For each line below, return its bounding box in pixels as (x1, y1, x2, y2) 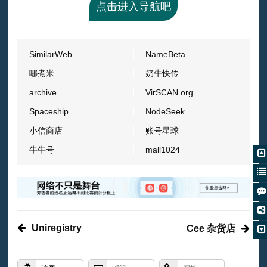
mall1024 (145, 144, 180, 154)
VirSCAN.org (145, 87, 193, 97)
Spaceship (29, 106, 69, 116)
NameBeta (145, 49, 185, 59)
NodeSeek (145, 106, 185, 116)
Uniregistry (32, 223, 82, 234)
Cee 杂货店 (186, 223, 235, 234)
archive (29, 87, 57, 97)
